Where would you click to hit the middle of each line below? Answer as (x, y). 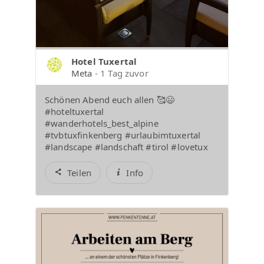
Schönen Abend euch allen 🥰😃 (110, 99)
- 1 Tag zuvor (121, 73)
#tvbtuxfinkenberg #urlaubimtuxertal (123, 135)
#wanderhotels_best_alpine (102, 123)
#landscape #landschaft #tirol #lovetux (126, 146)
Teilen (80, 172)
